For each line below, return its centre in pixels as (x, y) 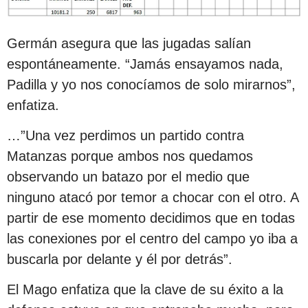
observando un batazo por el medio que (128, 177)
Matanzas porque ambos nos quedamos (130, 156)
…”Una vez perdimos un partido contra (125, 135)
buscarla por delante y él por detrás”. (120, 259)
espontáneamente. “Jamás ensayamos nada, (145, 64)
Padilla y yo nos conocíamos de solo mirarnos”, (151, 84)
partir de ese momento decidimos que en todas (151, 218)
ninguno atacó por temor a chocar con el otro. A (153, 197)
